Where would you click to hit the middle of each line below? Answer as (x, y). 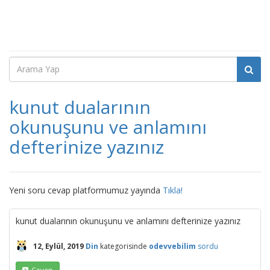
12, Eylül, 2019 (58, 246)
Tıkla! (173, 190)
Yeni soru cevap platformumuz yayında (86, 190)
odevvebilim (172, 246)
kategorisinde (123, 246)
